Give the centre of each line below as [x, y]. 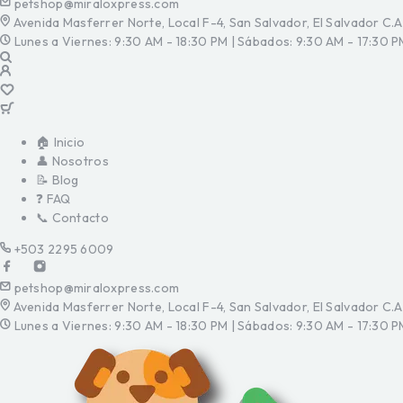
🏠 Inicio [61, 142]
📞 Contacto [72, 218]
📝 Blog [58, 180]
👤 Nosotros [72, 161]
